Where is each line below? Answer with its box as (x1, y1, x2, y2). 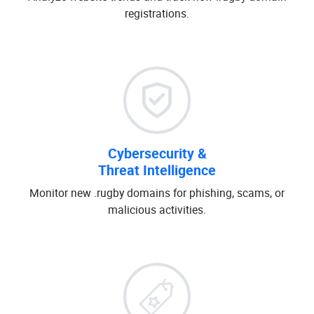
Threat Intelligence (98, 161, 216, 179)
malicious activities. (108, 202, 206, 217)
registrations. (125, 6, 189, 21)
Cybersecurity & (107, 144, 207, 163)
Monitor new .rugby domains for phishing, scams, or (29, 185, 285, 200)
